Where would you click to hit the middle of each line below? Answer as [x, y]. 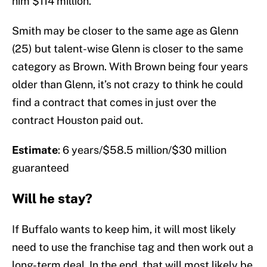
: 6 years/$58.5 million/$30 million [142, 150]
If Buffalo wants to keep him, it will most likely [124, 229]
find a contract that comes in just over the [114, 103]
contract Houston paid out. [77, 120]
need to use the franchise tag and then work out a [133, 247]
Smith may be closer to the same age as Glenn [125, 31]
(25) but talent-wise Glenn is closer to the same [128, 49]
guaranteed [41, 168]
